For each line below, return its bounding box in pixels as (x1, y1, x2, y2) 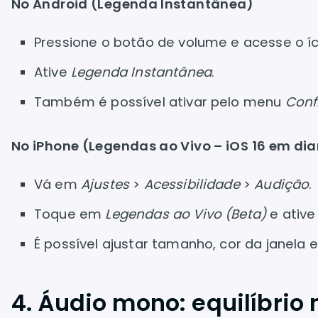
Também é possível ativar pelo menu (34, 93, 285, 111)
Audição (254, 175, 309, 193)
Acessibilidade (143, 175, 240, 193)
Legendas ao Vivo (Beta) (105, 205, 267, 223)
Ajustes (80, 175, 130, 193)
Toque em (34, 205, 106, 223)
